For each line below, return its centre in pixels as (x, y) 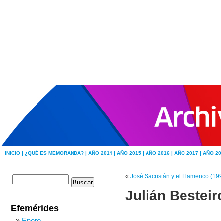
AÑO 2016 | (160, 153)
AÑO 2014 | (103, 153)
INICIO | (15, 153)
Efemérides (35, 208)
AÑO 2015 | (131, 153)
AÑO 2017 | (188, 153)
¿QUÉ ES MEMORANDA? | (56, 153)
